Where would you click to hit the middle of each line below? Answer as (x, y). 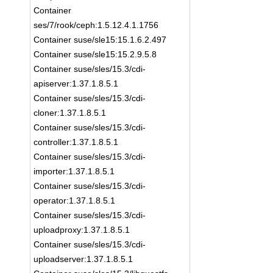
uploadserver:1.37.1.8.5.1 (83, 259)
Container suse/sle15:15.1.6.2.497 (100, 40)
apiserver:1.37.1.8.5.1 (76, 83)
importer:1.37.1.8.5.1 (74, 171)
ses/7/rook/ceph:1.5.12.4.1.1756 (96, 25)
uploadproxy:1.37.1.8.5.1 (82, 230)
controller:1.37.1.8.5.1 (76, 142)
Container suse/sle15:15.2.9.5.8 (95, 54)
